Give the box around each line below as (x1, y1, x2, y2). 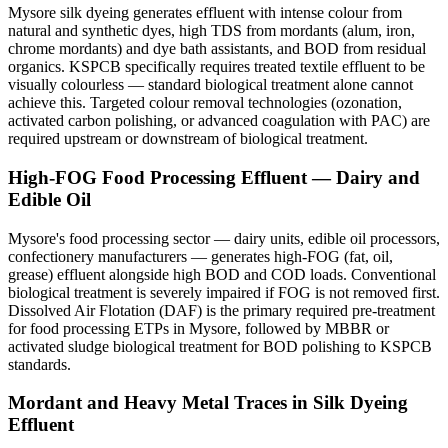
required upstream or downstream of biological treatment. (8, 130, 368, 148)
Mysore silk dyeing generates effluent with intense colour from (8, 4, 402, 22)
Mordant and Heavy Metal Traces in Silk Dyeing (8, 392, 408, 414)
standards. (8, 355, 71, 373)
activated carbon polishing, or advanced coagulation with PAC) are (8, 112, 430, 130)
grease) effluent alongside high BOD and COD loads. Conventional (8, 265, 436, 283)
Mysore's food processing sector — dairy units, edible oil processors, (8, 229, 440, 247)
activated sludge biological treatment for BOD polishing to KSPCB (8, 337, 432, 355)
